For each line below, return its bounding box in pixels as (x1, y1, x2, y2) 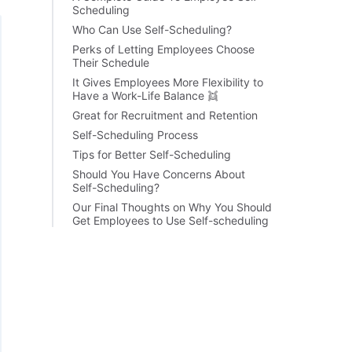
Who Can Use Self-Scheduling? (72, 23, 232, 36)
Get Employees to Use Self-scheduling (72, 214, 269, 227)
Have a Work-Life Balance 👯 (72, 89, 218, 102)
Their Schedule (72, 56, 149, 69)
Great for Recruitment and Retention (72, 108, 258, 122)
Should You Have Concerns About (72, 167, 245, 181)
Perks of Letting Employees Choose (72, 42, 255, 56)
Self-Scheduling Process (72, 128, 198, 141)
